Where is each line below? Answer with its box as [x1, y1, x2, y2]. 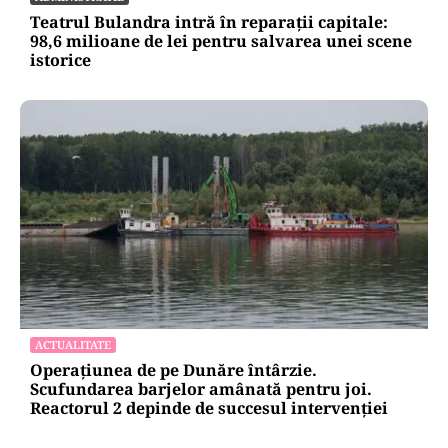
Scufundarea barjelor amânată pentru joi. [30, 378, 372, 401]
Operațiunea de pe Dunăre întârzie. [30, 359, 317, 382]
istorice [30, 48, 91, 71]
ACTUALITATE [35, 337, 111, 353]
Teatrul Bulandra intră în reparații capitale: [30, 10, 388, 33]
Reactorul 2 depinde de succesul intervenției [30, 397, 388, 420]
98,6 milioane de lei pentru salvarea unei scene [30, 29, 412, 52]
